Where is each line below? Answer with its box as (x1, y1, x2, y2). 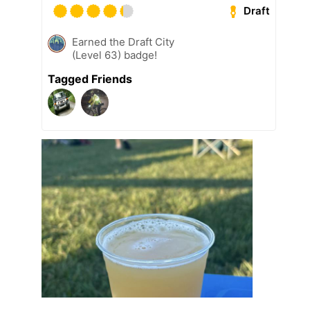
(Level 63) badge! (72, 48, 157, 62)
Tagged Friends (48, 71, 132, 86)
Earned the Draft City (72, 35, 174, 48)
